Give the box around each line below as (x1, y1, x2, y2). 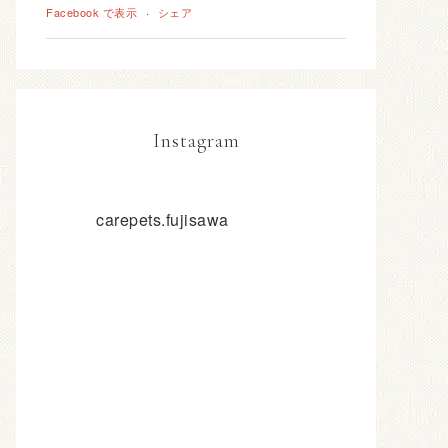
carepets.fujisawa (96, 208, 229, 231)
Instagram (152, 129, 240, 153)
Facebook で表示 (46, 4, 137, 20)
